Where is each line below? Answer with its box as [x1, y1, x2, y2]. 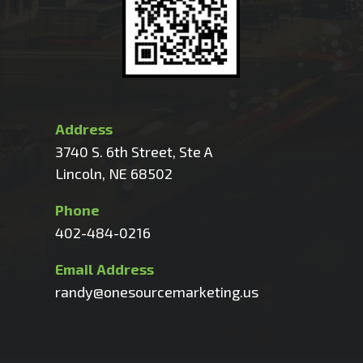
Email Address [55, 259, 155, 278]
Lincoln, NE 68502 [55, 164, 173, 182]
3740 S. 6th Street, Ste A [55, 142, 213, 160]
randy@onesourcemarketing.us [55, 282, 259, 301]
